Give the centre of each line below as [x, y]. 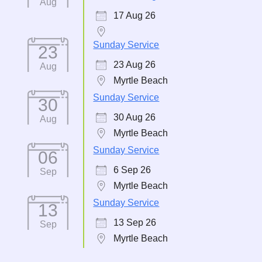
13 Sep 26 [135, 223]
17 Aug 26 [135, 15]
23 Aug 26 [135, 65]
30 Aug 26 [135, 117]
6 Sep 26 [132, 170]
